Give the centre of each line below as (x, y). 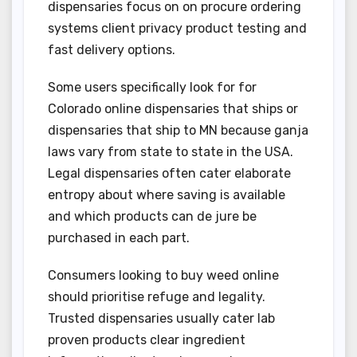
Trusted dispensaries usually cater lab (161, 319)
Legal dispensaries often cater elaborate (169, 174)
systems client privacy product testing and (177, 29)
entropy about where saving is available (167, 195)
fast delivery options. (112, 50)
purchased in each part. (119, 238)
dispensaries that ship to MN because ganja (178, 131)
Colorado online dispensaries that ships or (173, 109)
